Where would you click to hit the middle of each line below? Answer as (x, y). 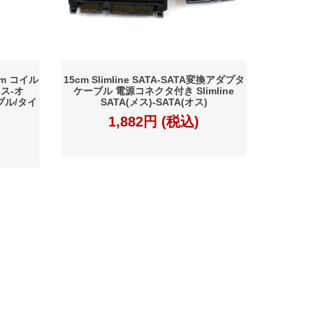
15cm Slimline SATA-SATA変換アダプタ (154, 80)
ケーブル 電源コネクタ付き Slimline (154, 91)
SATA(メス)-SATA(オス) (154, 102)
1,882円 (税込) (154, 122)
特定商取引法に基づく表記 (147, 284)
